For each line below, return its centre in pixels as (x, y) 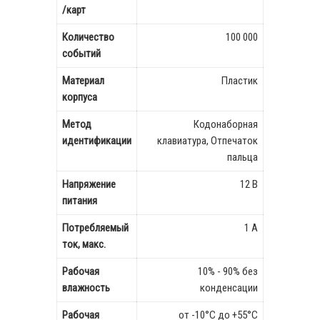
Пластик (240, 81)
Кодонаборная (226, 124)
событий (81, 54)
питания (80, 201)
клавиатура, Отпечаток (207, 141)
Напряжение (89, 184)
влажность (86, 288)
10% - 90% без (228, 271)
